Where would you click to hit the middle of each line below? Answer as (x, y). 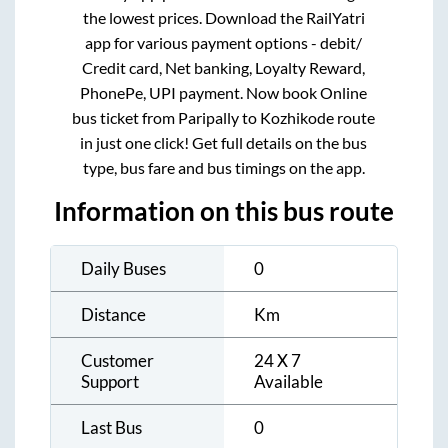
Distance (113, 315)
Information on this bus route (224, 211)
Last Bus (111, 428)
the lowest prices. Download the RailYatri (223, 18)
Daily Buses (123, 269)
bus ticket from (125, 118)
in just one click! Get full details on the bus (224, 143)
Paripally (209, 118)
